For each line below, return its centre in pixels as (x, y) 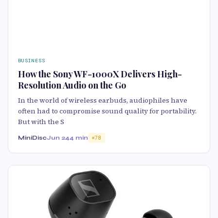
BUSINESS (32, 61)
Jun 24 (58, 138)
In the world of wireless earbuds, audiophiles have (103, 100)
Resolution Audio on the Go (72, 85)
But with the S (41, 122)
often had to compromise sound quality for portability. (107, 111)
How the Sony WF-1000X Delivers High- (100, 74)
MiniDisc (32, 138)
